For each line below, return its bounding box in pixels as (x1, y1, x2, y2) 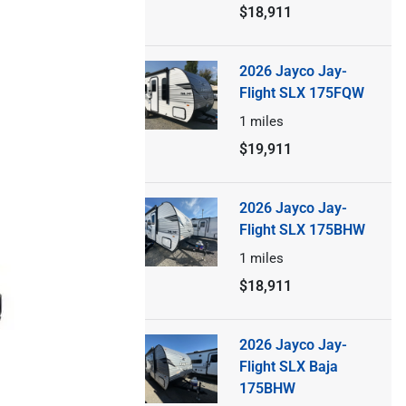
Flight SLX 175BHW (238, 220, 365, 238)
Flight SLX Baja (238, 357, 338, 375)
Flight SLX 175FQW (238, 83, 364, 101)
